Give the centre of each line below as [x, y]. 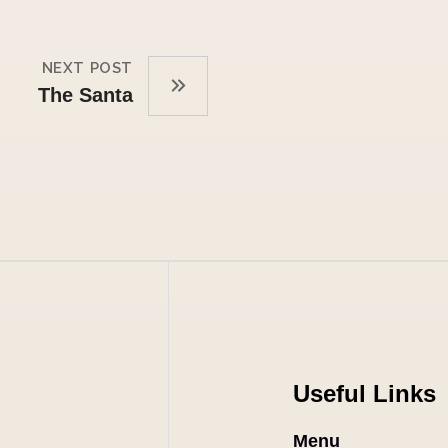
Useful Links [365, 393]
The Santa [85, 95]
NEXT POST [87, 68]
